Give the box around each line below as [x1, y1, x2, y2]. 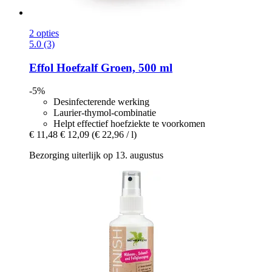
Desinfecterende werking [53, 97, 149, 107]
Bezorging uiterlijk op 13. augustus [29, 150, 163, 161]
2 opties [29, 27, 59, 38]
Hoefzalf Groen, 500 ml [53, 61, 172, 74]
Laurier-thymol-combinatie [53, 107, 156, 118]
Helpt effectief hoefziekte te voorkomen [53, 118, 205, 129]
